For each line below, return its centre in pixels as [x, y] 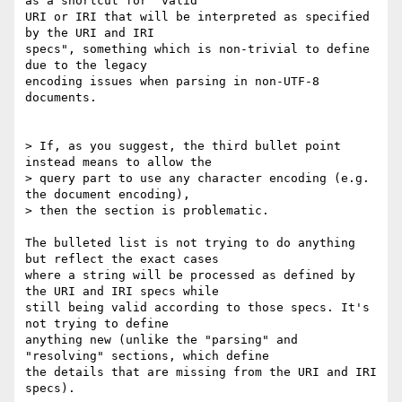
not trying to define [100, 324]
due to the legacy [90, 66]
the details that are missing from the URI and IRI [201, 372]
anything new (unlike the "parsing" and [162, 340]
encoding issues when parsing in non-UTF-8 [172, 82]
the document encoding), [111, 195]
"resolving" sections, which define [151, 356]
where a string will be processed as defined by [190, 275]
